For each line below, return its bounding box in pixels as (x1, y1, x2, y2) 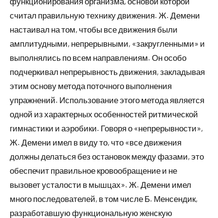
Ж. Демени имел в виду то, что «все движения (10, 137, 182, 147)
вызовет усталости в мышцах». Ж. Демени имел (10, 179, 191, 189)
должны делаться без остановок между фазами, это (10, 151, 204, 161)
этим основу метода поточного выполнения (10, 80, 172, 91)
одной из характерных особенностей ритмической (10, 109, 198, 119)
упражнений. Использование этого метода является (10, 94, 204, 105)
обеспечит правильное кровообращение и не (10, 165, 177, 175)
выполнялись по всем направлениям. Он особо (10, 52, 186, 62)
